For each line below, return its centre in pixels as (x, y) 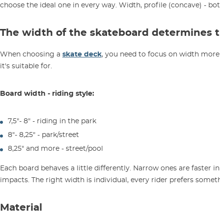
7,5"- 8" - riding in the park (52, 122)
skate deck (82, 55)
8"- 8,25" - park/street (43, 135)
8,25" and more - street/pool (55, 149)
